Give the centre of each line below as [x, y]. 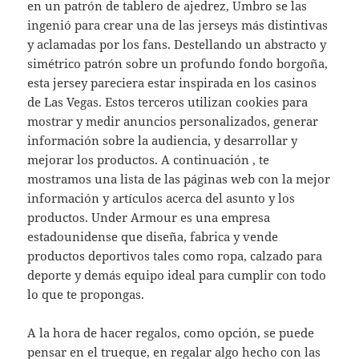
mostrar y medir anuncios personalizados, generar [173, 121]
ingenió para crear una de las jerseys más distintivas [178, 25]
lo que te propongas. [86, 294]
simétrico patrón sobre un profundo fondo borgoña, [178, 64]
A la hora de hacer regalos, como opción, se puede [171, 333]
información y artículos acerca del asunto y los [161, 198]
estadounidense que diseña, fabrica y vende [153, 237]
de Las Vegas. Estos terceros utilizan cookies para [168, 102]
